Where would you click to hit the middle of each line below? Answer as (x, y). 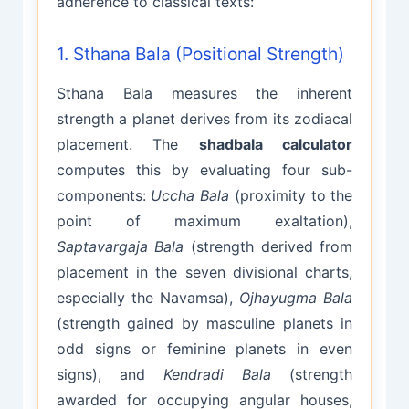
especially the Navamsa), (148, 297)
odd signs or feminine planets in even (204, 348)
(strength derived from (268, 246)
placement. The (127, 144)
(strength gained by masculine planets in (204, 323)
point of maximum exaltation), (204, 220)
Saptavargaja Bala (120, 246)
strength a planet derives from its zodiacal (204, 118)
